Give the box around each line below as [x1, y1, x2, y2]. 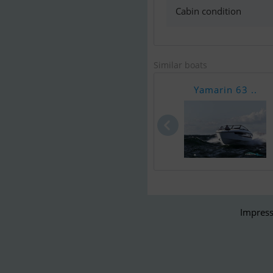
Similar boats [154, 59, 207, 71]
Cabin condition [175, 5, 241, 17]
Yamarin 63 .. [193, 83, 257, 96]
